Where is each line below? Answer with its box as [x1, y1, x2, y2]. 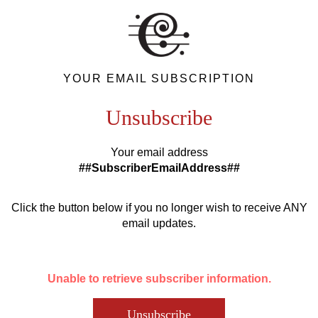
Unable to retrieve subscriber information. [47, 273, 271, 285]
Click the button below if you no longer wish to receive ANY [11, 202, 307, 214]
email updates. [122, 217, 196, 229]
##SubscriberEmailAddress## [78, 162, 240, 174]
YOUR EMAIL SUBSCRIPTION [63, 72, 255, 84]
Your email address [110, 146, 208, 158]
